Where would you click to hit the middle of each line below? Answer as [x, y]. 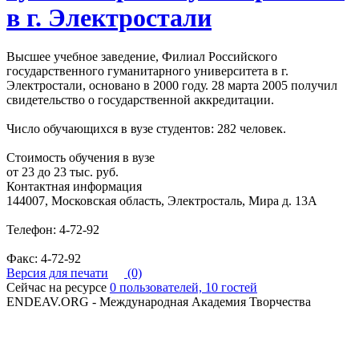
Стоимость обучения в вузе [81, 158]
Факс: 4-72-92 [44, 259]
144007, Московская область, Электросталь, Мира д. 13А [162, 201]
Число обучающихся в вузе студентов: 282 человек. [146, 129]
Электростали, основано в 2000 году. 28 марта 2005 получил [172, 86]
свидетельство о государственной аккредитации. [140, 100]
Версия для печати [57, 273]
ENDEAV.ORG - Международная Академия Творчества [159, 302]
